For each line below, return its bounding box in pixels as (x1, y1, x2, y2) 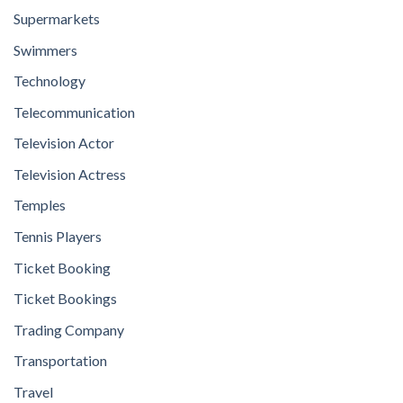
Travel (13, 383, 53, 401)
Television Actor (13, 134, 114, 152)
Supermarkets (13, 9, 100, 27)
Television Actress (13, 165, 126, 183)
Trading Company (13, 320, 124, 338)
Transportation (13, 352, 107, 370)
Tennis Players (13, 228, 102, 246)
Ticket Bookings (13, 290, 117, 308)
